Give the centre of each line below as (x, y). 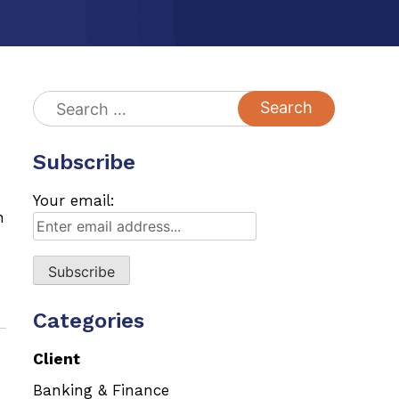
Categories (89, 320)
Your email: (74, 200)
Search (57, 101)
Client (57, 358)
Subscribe (84, 162)
